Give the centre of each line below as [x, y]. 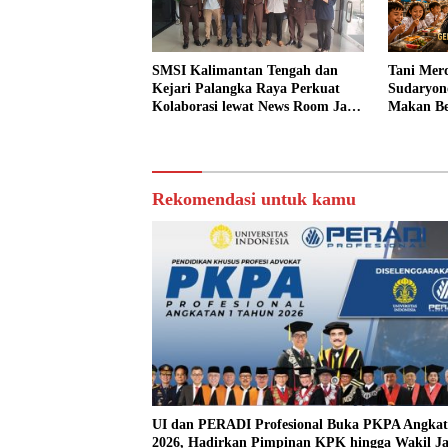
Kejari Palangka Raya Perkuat [246, 88]
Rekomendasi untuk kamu [254, 198]
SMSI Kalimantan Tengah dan [245, 70]
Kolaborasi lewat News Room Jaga [256, 106]
